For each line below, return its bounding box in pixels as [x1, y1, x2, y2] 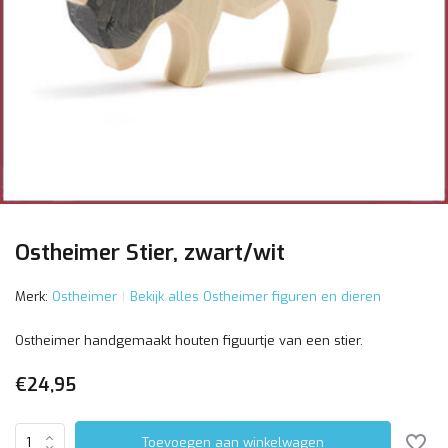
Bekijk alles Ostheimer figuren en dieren [130, 288, 381, 305]
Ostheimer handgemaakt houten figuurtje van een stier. [15, 332, 363, 349]
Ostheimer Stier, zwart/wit [15, 238, 285, 267]
